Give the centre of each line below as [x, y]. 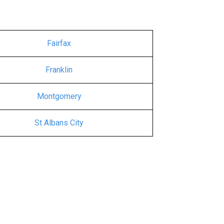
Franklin [59, 70]
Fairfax [59, 43]
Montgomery [59, 96]
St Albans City [59, 123]
